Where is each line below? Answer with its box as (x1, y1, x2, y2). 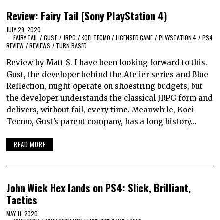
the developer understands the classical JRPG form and (6, 93, 213, 103)
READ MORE (14, 139, 46, 149)
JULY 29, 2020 (6, 26, 41, 34)
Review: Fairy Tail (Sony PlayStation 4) (6, 8, 168, 24)
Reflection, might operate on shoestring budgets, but (6, 82, 203, 91)
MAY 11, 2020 (6, 209, 38, 218)
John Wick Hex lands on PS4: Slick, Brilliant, (6, 179, 191, 195)
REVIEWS (29, 41, 51, 50)
